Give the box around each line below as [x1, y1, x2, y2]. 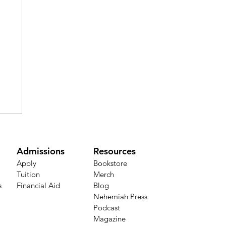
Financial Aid [17, 180, 61, 190]
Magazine [93, 213, 126, 223]
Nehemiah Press [93, 191, 148, 201]
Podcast [93, 202, 121, 212]
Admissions [17, 145, 65, 157]
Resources [93, 145, 136, 157]
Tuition [17, 169, 40, 179]
